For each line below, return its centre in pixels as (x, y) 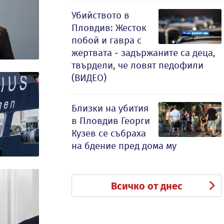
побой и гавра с (106, 40)
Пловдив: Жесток (109, 28)
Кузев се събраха (109, 133)
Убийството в (100, 15)
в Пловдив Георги (111, 121)
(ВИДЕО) (89, 78)
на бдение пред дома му (124, 146)
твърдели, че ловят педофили (137, 65)
